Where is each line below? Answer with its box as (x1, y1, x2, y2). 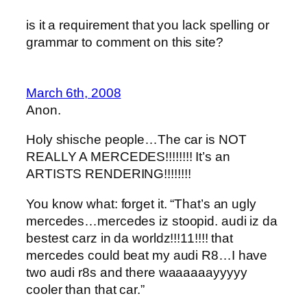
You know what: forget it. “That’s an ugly (26, 196, 256, 211)
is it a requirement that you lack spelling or (26, 18, 269, 33)
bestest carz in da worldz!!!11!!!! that (26, 230, 234, 245)
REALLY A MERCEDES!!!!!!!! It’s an (26, 149, 230, 164)
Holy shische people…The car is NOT (26, 132, 247, 147)
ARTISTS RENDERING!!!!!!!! (26, 167, 191, 182)
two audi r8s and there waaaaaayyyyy (26, 265, 247, 280)
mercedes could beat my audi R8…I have (26, 247, 268, 262)
